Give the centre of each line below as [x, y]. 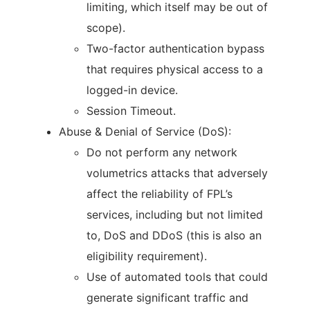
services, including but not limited [175, 215]
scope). [106, 28]
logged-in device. [132, 90]
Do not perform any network [162, 152]
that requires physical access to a [175, 69]
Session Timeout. [131, 111]
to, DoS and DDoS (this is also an [174, 235]
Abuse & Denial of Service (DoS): [145, 131]
